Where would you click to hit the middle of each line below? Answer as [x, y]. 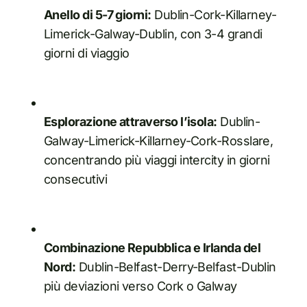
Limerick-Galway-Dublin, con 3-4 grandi [153, 34]
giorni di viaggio [87, 53]
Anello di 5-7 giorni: [98, 14]
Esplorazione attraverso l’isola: [131, 121]
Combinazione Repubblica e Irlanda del [152, 247]
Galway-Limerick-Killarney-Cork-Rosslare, [159, 140]
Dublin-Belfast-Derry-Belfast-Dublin [176, 267]
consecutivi [76, 179]
